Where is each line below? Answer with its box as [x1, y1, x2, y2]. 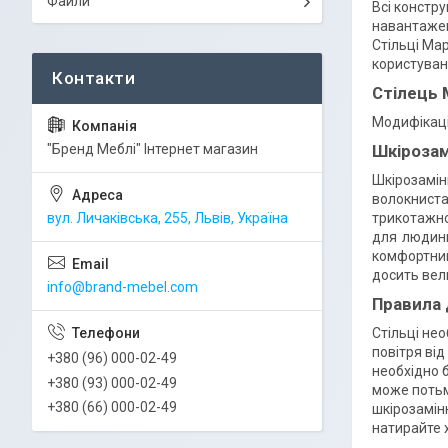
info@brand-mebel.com [47, 279, 198, 295]
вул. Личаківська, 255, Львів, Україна [47, 210, 288, 226]
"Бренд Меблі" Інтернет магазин [47, 141, 258, 157]
